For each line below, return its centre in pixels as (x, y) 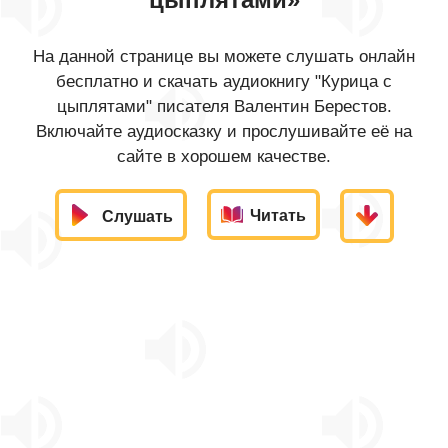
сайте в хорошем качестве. (224, 156)
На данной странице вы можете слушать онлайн (224, 56)
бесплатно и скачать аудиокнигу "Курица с (224, 81)
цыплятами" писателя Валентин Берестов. (224, 106)
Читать (277, 215)
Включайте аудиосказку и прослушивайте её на (224, 131)
